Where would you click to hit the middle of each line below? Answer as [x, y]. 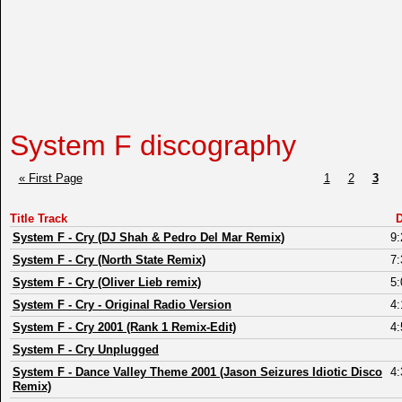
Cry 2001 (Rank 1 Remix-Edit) [156, 327]
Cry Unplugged [117, 349]
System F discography [153, 145]
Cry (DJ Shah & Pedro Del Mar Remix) [180, 237]
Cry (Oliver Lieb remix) [138, 282]
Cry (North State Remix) [140, 259]
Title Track [39, 218]
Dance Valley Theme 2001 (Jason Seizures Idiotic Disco [229, 371]
